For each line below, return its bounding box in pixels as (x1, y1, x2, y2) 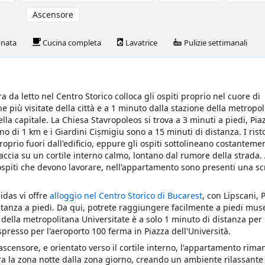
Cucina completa (42, 37, 101, 48)
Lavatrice (125, 37, 157, 48)
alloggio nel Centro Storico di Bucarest (50, 189, 202, 201)
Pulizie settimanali (183, 37, 247, 48)
